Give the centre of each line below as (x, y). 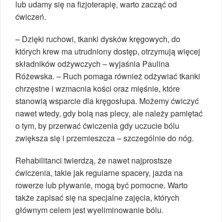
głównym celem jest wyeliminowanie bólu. (89, 210)
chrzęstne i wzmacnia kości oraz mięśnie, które (98, 89)
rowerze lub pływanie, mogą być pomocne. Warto (102, 185)
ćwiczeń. (31, 17)
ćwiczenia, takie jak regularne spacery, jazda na (99, 173)
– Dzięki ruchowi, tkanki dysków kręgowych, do (98, 39)
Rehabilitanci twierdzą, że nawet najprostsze (94, 161)
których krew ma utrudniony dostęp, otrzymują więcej (108, 52)
